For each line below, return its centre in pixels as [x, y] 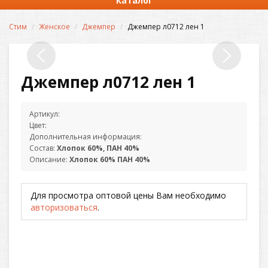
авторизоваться [64, 207]
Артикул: [45, 114]
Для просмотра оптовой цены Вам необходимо [128, 195]
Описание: [49, 159]
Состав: [43, 148]
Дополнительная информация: [86, 137]
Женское [54, 27]
